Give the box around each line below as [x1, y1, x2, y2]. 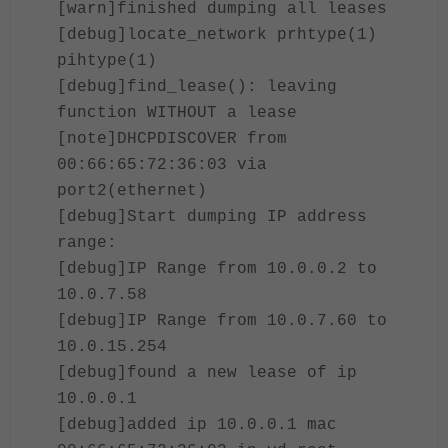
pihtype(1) [57, 52, 157, 70]
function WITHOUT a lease [57, 104, 297, 122]
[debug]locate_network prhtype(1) [57, 26, 377, 44]
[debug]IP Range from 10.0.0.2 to [57, 260, 377, 278]
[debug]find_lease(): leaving [57, 78, 337, 96]
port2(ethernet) [57, 182, 207, 200]
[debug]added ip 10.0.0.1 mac [57, 416, 337, 434]
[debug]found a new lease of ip [57, 364, 357, 382]
